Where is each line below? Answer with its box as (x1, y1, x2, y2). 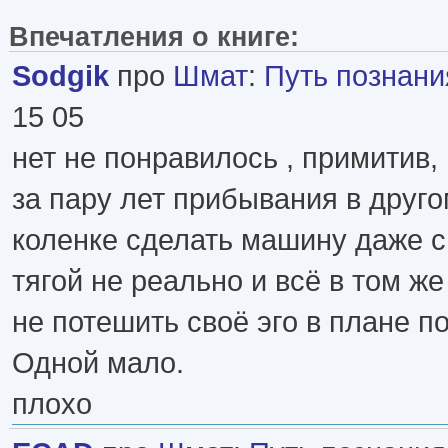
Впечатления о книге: (9, 20, 315, 52)
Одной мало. (12, 345, 184, 379)
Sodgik (12, 58, 109, 92)
